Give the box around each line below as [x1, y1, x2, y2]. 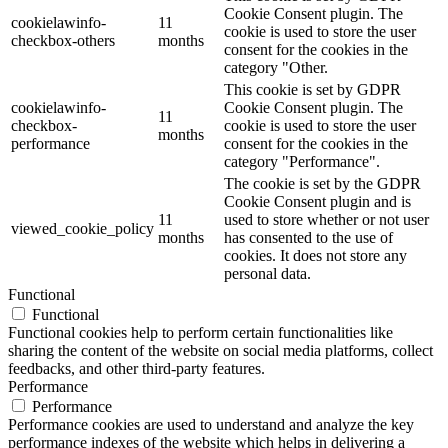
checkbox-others [11, 31, 115, 49]
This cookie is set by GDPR [224, 80, 401, 98]
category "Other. [224, 58, 328, 76]
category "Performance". [224, 152, 380, 170]
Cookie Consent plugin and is [224, 192, 411, 210]
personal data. [224, 264, 311, 282]
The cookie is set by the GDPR [224, 174, 421, 192]
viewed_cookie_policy [11, 219, 154, 237]
